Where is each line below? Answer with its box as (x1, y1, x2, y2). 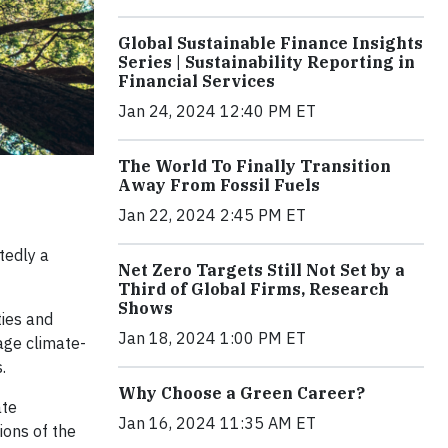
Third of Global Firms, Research (118, 279, 389, 300)
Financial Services (118, 71, 275, 92)
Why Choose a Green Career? (118, 383, 365, 404)
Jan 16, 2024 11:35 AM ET (118, 413, 316, 434)
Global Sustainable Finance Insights (118, 33, 423, 54)
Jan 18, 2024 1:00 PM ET (118, 328, 306, 349)
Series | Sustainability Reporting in (118, 52, 415, 73)
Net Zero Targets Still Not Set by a (118, 260, 405, 281)
